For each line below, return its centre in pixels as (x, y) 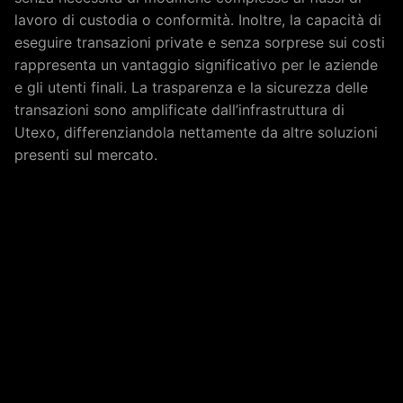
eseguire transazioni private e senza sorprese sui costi (200, 42)
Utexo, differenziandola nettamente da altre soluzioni (196, 132)
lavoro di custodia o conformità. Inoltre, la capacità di (198, 20)
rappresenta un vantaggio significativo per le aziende (196, 65)
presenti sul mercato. (86, 155)
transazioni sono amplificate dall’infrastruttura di (179, 110)
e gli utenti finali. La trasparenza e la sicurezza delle (191, 87)
